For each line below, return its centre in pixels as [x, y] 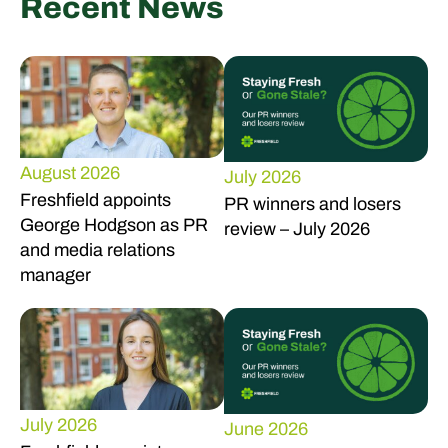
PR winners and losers [312, 204]
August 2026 [69, 173]
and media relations [97, 250]
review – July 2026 [296, 229]
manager [55, 275]
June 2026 [265, 429]
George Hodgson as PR [113, 225]
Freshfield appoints [95, 200]
